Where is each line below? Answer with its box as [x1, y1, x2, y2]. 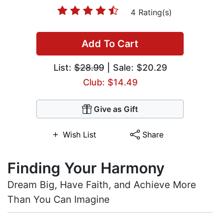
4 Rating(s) [131, 7, 172, 18]
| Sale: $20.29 [104, 62, 167, 73]
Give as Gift [94, 104, 138, 114]
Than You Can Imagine [7, 193, 110, 206]
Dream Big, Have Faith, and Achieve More [7, 179, 196, 191]
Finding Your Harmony [7, 159, 165, 177]
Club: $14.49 [82, 77, 137, 88]
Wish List [62, 130, 96, 140]
